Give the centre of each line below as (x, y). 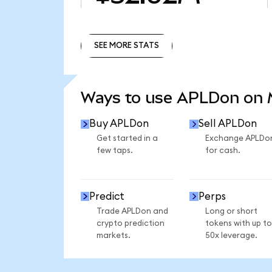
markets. (113, 235)
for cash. (223, 151)
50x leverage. (231, 235)
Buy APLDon (119, 124)
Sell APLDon (227, 124)
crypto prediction (130, 223)
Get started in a (127, 139)
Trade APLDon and (132, 211)
